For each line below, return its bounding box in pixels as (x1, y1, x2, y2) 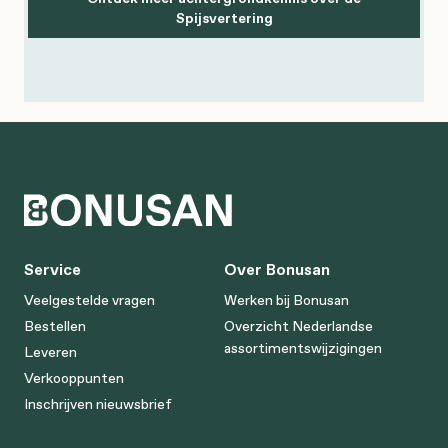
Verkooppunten (24, 367, 124, 388)
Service (24, 257, 81, 280)
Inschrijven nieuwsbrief (24, 393, 172, 414)
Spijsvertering (175, 7, 273, 28)
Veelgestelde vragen (24, 289, 155, 310)
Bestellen (24, 315, 86, 336)
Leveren (24, 341, 77, 362)
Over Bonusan (224, 257, 330, 280)
